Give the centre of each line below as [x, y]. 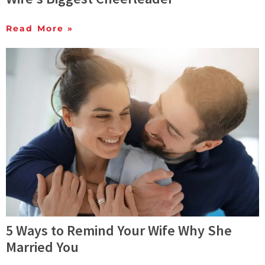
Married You [42, 247]
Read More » [40, 28]
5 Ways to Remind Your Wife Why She [119, 231]
